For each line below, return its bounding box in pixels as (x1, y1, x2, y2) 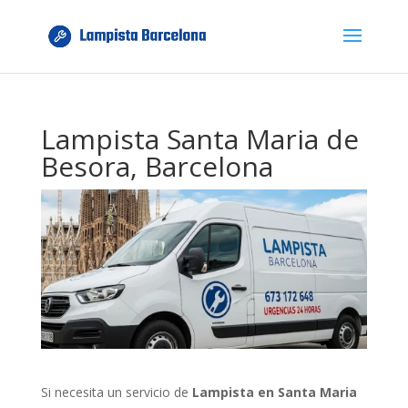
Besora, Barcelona (40, 148, 273, 185)
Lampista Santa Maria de (40, 120, 359, 158)
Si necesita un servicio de (40, 382, 192, 401)
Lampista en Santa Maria (191, 382, 357, 401)
